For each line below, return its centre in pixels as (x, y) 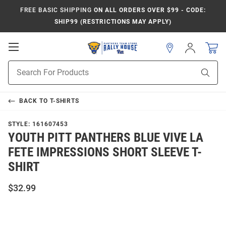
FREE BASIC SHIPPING (56, 10)
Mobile (33, 56)
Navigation (41, 67)
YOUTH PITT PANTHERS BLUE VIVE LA (106, 137)
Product (21, 66)
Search (19, 76)
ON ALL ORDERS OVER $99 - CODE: (149, 10)
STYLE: (20, 124)
